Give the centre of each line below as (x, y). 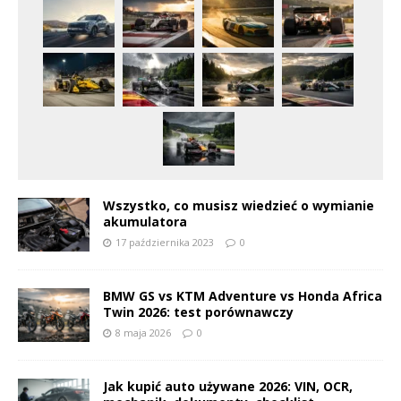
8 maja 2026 (143, 333)
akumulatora (145, 222)
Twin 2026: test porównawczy (198, 312)
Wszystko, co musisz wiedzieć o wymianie (239, 206)
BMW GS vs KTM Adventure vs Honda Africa (243, 296)
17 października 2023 (165, 243)
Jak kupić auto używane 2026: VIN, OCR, (228, 387)
